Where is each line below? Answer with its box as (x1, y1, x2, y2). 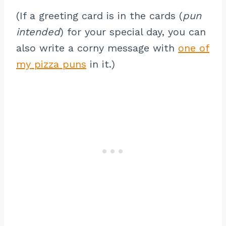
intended (16, 26, 60, 38)
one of (178, 42, 209, 54)
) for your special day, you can (60, 26, 206, 38)
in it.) (86, 58, 115, 70)
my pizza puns (16, 58, 86, 70)
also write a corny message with (16, 42, 178, 54)
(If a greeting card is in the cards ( (16, 10, 183, 22)
